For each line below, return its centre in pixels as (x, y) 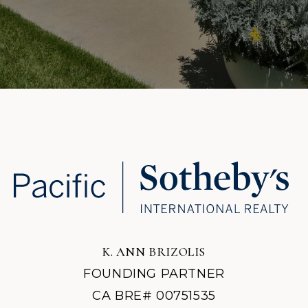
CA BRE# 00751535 (154, 295)
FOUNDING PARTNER (154, 273)
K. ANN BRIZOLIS (154, 251)
